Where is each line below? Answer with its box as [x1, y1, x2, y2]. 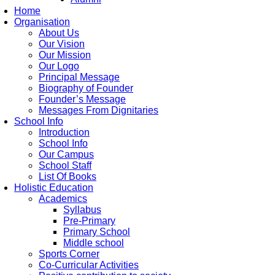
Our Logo [39, 61, 79, 72]
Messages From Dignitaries [39, 105, 158, 116]
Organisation [14, 17, 70, 28]
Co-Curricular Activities [39, 260, 139, 271]
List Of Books [39, 171, 96, 182]
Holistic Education [14, 182, 93, 193]
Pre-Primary [63, 215, 115, 227]
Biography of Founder [39, 83, 133, 94]
